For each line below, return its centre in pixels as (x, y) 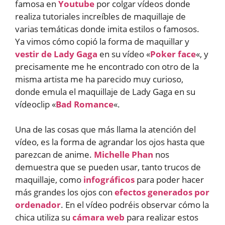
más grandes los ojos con (65, 192)
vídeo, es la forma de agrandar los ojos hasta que (110, 142)
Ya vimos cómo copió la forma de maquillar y (102, 41)
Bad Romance (85, 104)
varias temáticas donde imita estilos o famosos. (107, 29)
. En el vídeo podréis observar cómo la (135, 205)
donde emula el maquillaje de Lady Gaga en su (105, 91)
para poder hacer (169, 180)
